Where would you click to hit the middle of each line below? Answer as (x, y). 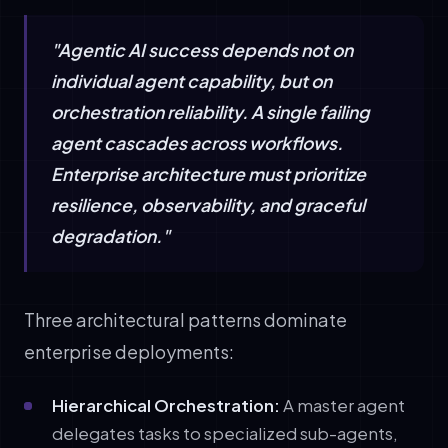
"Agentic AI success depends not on (202, 49)
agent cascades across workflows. (197, 142)
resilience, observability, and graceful (208, 204)
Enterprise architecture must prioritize (208, 173)
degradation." (110, 235)
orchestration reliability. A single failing (210, 111)
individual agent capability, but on (191, 80)
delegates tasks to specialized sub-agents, (225, 433)
